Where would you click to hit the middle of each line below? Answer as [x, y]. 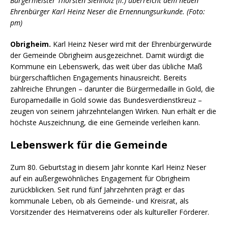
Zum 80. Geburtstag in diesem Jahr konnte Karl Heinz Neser [108, 167]
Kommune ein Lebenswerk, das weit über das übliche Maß [106, 66]
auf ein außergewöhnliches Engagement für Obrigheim [100, 178]
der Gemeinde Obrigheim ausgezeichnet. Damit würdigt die [107, 55]
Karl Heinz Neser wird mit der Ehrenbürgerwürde [131, 44]
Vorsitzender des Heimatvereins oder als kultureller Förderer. [110, 212]
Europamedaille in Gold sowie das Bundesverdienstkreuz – [106, 100]
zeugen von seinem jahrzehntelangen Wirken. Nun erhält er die [113, 111]
